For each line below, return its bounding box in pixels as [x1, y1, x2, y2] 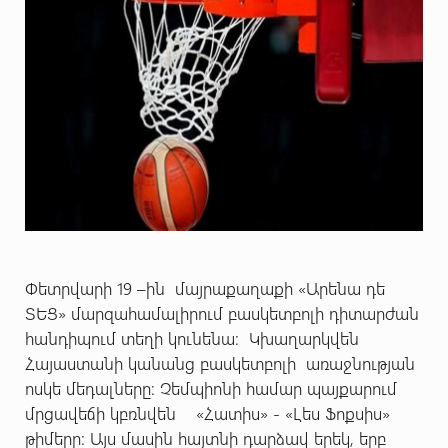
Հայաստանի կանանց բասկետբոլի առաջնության [24, 352, 420, 374]
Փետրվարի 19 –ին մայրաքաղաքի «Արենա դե [24, 277, 385, 299]
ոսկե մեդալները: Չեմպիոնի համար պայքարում [24, 377, 397, 399]
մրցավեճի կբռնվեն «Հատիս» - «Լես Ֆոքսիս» [24, 402, 395, 424]
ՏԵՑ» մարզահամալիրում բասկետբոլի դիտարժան [24, 302, 419, 324]
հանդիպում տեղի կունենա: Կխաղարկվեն [24, 327, 359, 349]
